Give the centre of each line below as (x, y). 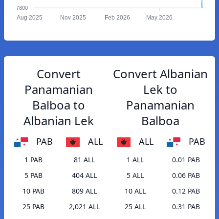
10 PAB (33, 191)
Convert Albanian (160, 74)
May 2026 (160, 18)
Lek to (160, 89)
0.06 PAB (186, 175)
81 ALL (84, 160)
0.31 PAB (186, 207)
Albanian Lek (59, 120)
